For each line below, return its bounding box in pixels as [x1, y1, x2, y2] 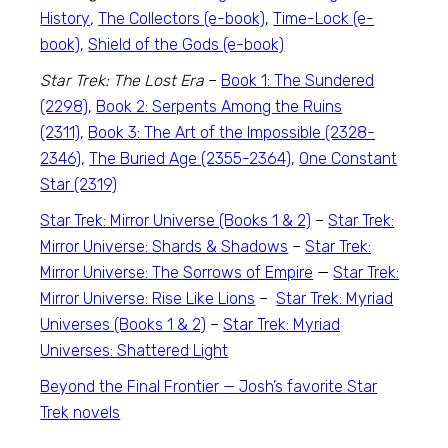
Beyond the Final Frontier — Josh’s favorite [40, 377, 348, 396]
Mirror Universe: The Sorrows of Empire [40, 263, 314, 282]
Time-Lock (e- [273, 9, 375, 28]
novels [69, 403, 121, 422]
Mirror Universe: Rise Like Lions [40, 289, 256, 308]
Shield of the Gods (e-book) [88, 35, 285, 54]
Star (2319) [40, 175, 118, 194]
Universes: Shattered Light [40, 341, 229, 360]
